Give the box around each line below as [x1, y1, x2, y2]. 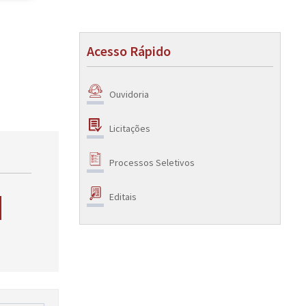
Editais [109, 190, 137, 203]
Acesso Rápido [87, 42, 171, 59]
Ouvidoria [109, 87, 149, 100]
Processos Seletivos [109, 156, 195, 169]
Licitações [109, 122, 150, 135]
